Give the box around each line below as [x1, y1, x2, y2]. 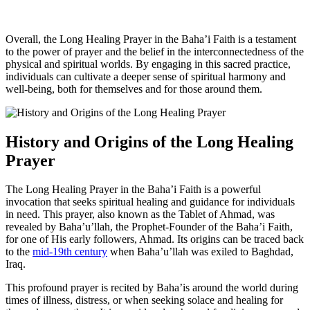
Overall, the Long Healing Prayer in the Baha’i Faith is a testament [6, 33, 296, 45]
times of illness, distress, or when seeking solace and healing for [6, 294, 283, 307]
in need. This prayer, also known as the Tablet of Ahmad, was [6, 208, 275, 221]
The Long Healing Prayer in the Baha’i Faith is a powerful [6, 183, 261, 196]
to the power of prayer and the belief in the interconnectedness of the [6, 45, 304, 57]
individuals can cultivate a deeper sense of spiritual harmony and [6, 70, 286, 82]
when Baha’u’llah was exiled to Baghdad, [107, 246, 293, 258]
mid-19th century [33, 246, 107, 258]
